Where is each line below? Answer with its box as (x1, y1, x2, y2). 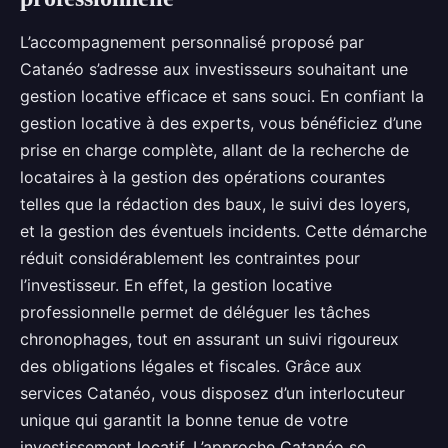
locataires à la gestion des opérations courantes (20, 167, 385, 187)
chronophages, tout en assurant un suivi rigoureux (20, 329, 399, 349)
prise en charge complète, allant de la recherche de (20, 140, 409, 160)
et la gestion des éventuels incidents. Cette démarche (20, 221, 427, 241)
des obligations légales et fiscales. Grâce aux (20, 356, 362, 376)
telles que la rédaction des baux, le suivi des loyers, (20, 194, 410, 214)
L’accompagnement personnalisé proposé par (20, 32, 364, 52)
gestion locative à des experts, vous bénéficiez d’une (20, 113, 422, 133)
